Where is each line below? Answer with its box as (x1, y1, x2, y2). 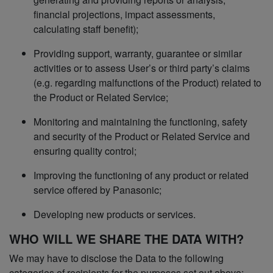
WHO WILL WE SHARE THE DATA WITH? (9, 230, 244, 248)
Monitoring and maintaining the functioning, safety (34, 115, 247, 129)
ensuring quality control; (34, 144, 136, 158)
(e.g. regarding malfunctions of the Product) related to (34, 76, 261, 90)
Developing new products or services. (34, 207, 196, 222)
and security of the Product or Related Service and (34, 129, 250, 144)
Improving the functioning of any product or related (34, 168, 249, 183)
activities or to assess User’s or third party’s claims (34, 61, 250, 76)
